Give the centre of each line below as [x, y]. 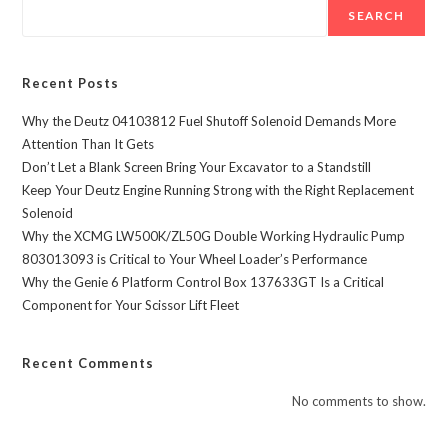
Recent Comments [88, 362]
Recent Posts [71, 82]
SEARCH [376, 15]
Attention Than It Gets [88, 143]
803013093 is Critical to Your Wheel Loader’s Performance [195, 258]
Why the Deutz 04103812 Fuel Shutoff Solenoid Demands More [209, 120]
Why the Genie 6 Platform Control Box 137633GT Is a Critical [203, 281]
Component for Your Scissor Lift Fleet [131, 304]
